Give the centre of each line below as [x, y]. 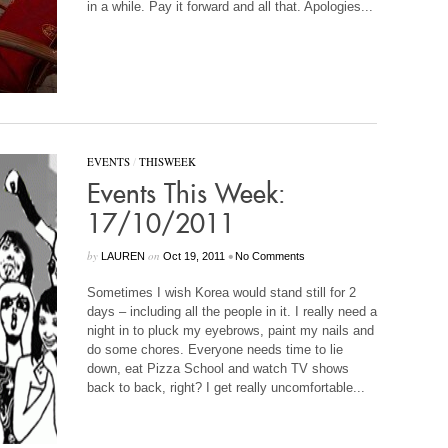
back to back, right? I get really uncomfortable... [225, 387]
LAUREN [122, 256]
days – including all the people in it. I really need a [231, 311]
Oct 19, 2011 [193, 256]
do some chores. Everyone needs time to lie [214, 349]
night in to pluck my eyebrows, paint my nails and [230, 330]
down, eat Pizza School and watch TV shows [217, 368]
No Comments [269, 256]
